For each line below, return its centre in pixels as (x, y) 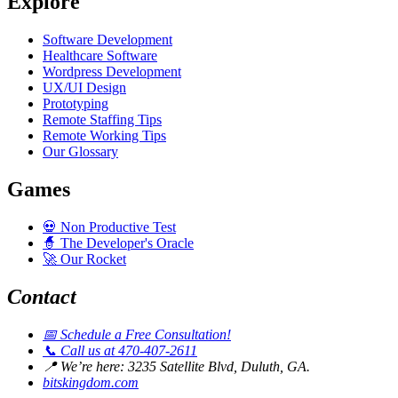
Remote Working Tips (104, 135)
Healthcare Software (100, 55)
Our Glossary (80, 151)
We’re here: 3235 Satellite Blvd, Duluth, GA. (183, 366)
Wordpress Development (112, 71)
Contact (42, 296)
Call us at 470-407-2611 (127, 350)
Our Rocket (92, 259)
